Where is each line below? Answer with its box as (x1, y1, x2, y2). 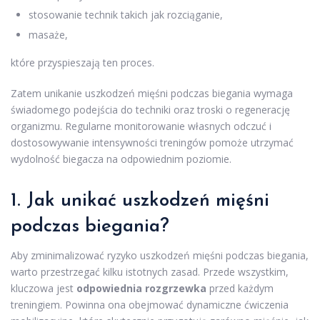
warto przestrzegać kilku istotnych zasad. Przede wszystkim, (11, 264, 289, 279)
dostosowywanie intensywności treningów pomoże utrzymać (11, 135, 294, 149)
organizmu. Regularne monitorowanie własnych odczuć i (11, 119, 271, 133)
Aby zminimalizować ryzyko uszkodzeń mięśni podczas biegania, (11, 248, 309, 262)
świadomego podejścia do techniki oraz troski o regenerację (11, 102, 290, 116)
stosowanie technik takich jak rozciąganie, (29, 7, 223, 21)
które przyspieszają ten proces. (11, 55, 154, 69)
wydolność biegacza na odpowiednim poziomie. (11, 151, 231, 166)
